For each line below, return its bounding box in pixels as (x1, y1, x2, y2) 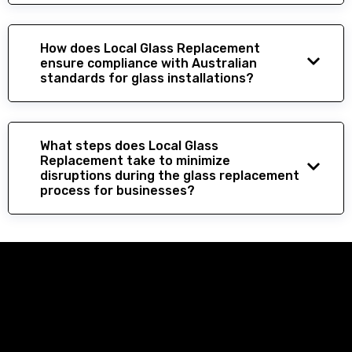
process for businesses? (40, 182, 195, 198)
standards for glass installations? (40, 70, 254, 86)
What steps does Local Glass (40, 137, 218, 153)
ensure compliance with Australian (40, 55, 257, 71)
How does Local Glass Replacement (40, 40, 260, 56)
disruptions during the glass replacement (40, 167, 299, 183)
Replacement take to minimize (40, 152, 230, 168)
